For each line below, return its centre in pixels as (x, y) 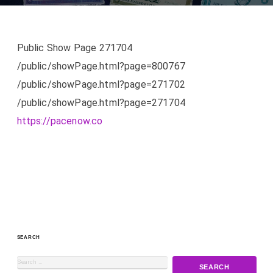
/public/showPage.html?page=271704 (101, 103)
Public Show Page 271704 (75, 48)
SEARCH (29, 238)
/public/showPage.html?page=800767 (101, 66)
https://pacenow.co (60, 121)
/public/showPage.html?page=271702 (101, 85)
